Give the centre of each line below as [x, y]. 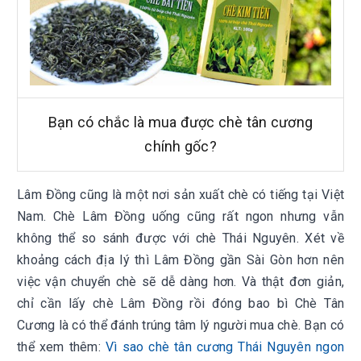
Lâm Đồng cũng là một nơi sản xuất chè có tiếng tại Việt [180, 195]
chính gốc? [180, 146]
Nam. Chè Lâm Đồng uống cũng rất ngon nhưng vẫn [180, 216]
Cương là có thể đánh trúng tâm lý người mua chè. [161, 325]
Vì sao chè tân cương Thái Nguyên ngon [225, 347]
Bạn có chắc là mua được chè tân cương [180, 122]
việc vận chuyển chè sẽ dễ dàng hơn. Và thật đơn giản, [180, 282]
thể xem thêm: [61, 347]
